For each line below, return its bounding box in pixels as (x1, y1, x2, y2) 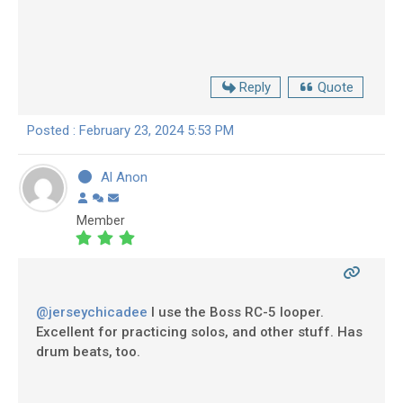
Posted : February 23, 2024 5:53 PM (27, 122, 234, 139)
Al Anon (100, 169, 148, 186)
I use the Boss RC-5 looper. (148, 304, 324, 321)
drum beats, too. (36, 344, 140, 361)
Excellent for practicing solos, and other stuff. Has (36, 324, 363, 341)
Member (76, 213, 125, 228)
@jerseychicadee (36, 304, 148, 321)
